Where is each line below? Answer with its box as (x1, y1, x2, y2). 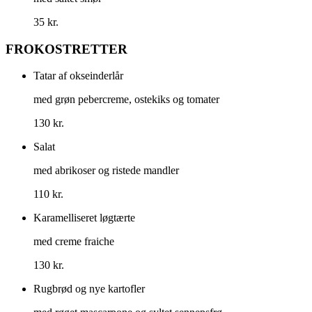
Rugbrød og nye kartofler (33, 283, 145, 295)
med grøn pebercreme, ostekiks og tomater (33, 93, 219, 106)
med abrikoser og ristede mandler (33, 164, 179, 177)
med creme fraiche (33, 235, 114, 248)
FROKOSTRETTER (6, 41, 127, 56)
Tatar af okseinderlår (33, 70, 123, 82)
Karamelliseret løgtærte (33, 212, 135, 224)
